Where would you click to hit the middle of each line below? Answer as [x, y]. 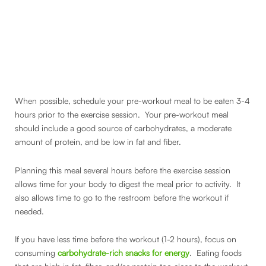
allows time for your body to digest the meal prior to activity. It [128, 183]
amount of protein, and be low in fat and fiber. [99, 142]
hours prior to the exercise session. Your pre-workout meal [122, 115]
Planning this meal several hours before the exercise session [123, 170]
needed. [31, 211]
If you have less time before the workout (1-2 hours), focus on [126, 239]
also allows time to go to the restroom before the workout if [122, 197]
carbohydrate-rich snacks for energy [123, 253]
